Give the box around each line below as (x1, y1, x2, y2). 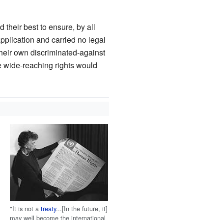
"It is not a (10, 204, 41, 214)
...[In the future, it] (56, 204, 108, 214)
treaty (41, 204, 56, 214)
